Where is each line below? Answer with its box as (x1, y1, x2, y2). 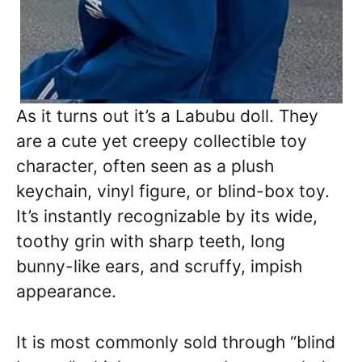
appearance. (16, 281, 116, 301)
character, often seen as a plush (16, 156, 274, 176)
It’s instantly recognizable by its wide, (16, 206, 318, 226)
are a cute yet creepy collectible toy (16, 131, 307, 151)
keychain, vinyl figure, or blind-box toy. (16, 181, 330, 201)
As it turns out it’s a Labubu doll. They (16, 106, 318, 126)
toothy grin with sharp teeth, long (16, 231, 285, 251)
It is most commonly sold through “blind (16, 331, 335, 352)
